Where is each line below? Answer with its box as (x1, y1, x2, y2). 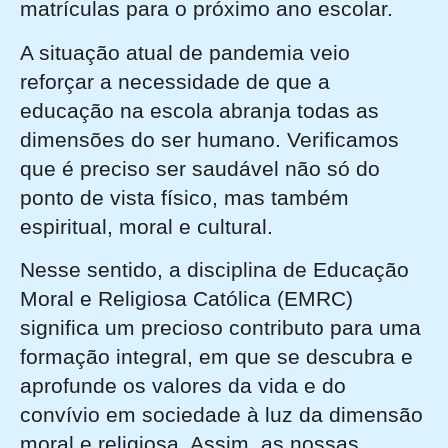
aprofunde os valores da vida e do (20, 373, 346, 397)
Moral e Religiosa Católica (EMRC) (20, 286, 353, 310)
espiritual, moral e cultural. (20, 214, 279, 238)
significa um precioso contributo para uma (20, 315, 421, 339)
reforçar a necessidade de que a (20, 69, 330, 93)
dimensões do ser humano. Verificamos (20, 127, 399, 151)
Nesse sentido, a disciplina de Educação (20, 257, 409, 281)
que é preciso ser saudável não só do (20, 156, 380, 180)
